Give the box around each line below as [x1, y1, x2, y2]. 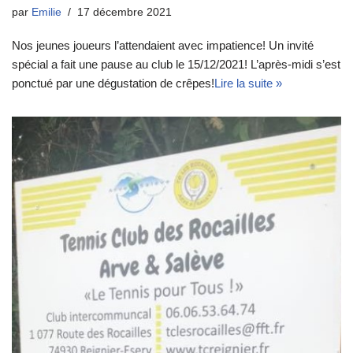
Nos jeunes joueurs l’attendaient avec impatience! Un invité [12, 39, 314, 53]
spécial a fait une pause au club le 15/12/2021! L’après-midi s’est [12, 58, 340, 72]
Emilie [32, 6, 61, 19]
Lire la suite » [214, 76, 282, 91]
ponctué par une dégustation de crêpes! [12, 76, 214, 91]
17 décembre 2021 [77, 6, 172, 19]
